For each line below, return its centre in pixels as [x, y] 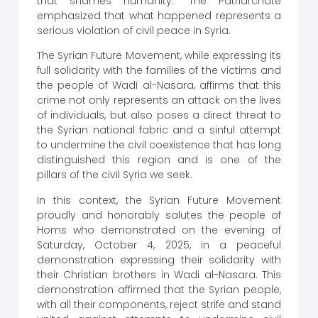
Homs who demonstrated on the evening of [159, 230]
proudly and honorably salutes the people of [159, 215]
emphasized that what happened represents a [159, 16]
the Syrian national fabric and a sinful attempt [159, 130]
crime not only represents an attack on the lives [159, 100]
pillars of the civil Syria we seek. [114, 175]
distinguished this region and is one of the [159, 160]
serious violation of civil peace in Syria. [133, 31]
